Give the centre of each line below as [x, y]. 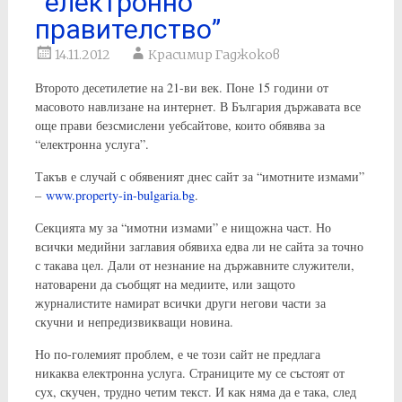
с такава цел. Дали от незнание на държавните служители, [194, 265]
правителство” [127, 29]
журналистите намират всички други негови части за [180, 302]
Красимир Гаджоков [214, 54]
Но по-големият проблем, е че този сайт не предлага [177, 354]
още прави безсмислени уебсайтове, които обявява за [179, 125]
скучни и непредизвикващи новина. [134, 321]
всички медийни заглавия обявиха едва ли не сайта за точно [199, 246]
